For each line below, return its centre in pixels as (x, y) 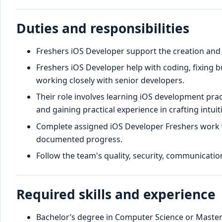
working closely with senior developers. (110, 81)
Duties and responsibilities (103, 28)
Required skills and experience (116, 194)
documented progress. (79, 139)
